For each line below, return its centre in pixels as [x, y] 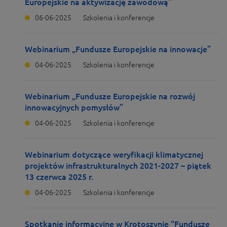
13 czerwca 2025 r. [59, 177]
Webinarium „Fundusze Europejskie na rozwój [110, 96]
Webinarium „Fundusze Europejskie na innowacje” [118, 49]
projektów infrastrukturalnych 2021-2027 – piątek [118, 166]
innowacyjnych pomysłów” [74, 107]
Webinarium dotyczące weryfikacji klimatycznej [114, 155]
